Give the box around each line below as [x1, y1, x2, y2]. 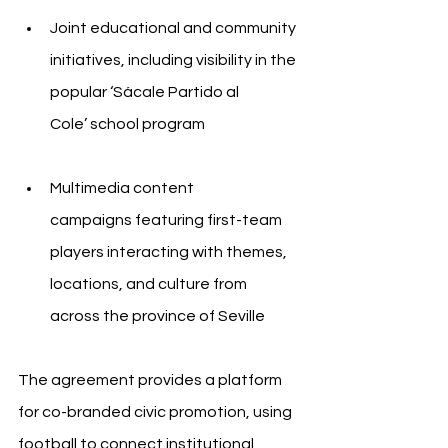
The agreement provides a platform [18, 371, 285, 388]
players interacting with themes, [50, 243, 290, 260]
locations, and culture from [50, 275, 250, 292]
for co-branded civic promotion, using [18, 403, 295, 420]
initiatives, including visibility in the [50, 51, 299, 68]
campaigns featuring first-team [50, 211, 285, 228]
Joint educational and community [50, 19, 299, 36]
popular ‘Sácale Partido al [50, 83, 242, 100]
